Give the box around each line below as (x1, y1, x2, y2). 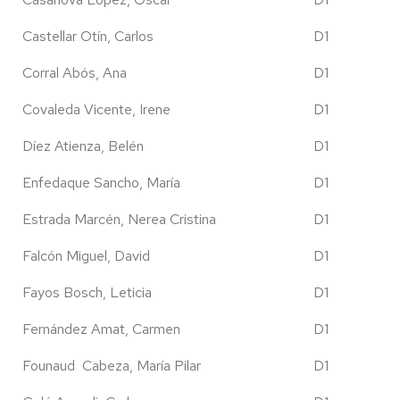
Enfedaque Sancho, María (22, 173, 180, 192)
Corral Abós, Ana (22, 63, 127, 82)
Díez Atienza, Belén (22, 137, 144, 155)
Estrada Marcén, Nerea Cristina (22, 210, 216, 229)
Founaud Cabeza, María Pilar (22, 356, 201, 375)
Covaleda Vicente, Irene (22, 100, 171, 119)
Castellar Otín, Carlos (22, 27, 154, 46)
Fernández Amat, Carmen (22, 320, 180, 338)
